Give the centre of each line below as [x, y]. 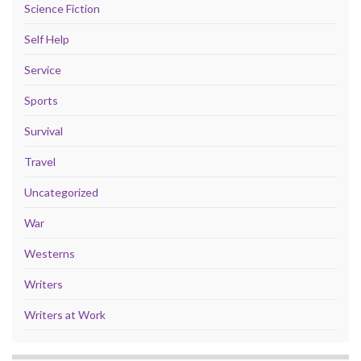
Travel [40, 161]
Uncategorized [61, 192]
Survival [44, 131]
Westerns [50, 253]
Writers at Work [65, 314]
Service [43, 69]
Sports [41, 100]
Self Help [47, 39]
